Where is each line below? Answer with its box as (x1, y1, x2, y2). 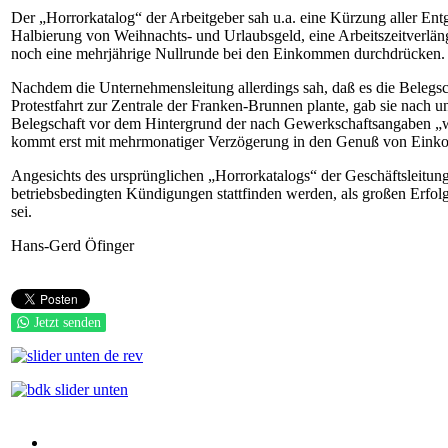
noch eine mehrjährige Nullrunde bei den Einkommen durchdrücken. (11, 45, 445, 62)
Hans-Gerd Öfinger (11, 237, 134, 254)
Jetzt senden (34, 315, 101, 330)
